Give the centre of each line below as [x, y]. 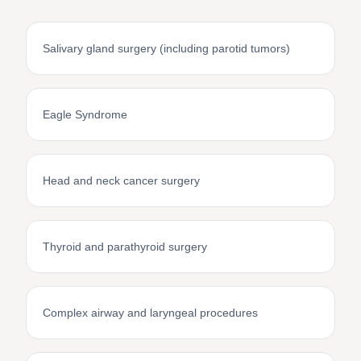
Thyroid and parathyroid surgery [125, 246]
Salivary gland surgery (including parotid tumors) [166, 48]
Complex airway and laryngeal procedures [150, 312]
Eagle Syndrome [85, 114]
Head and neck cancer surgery [121, 180]
